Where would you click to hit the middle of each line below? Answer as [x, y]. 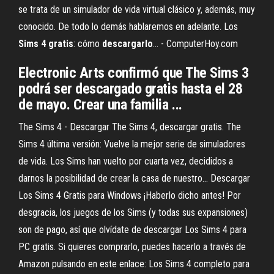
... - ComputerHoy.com [195, 44]
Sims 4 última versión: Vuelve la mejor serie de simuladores [132, 144]
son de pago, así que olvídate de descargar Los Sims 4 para [132, 230]
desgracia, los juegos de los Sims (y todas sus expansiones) [133, 213]
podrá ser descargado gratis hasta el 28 [131, 89]
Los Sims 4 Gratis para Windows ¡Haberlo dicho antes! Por [130, 195]
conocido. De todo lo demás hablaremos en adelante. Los [128, 27]
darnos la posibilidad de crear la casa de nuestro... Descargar [134, 178]
